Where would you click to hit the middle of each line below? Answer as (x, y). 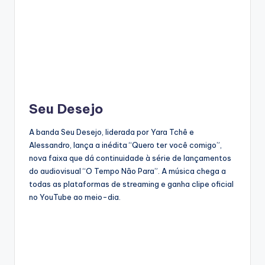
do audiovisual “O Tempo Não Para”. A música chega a (127, 171)
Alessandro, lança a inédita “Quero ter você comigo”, (125, 145)
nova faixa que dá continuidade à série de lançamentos (130, 158)
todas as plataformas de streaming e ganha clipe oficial (131, 184)
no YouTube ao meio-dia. (75, 197)
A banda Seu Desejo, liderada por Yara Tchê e (112, 132)
